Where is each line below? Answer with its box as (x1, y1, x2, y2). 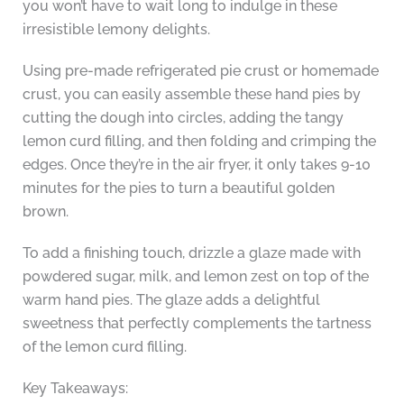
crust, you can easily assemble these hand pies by (22, 86, 361, 104)
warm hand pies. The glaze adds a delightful (22, 291, 320, 309)
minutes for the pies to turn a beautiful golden (22, 179, 335, 197)
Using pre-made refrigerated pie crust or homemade (22, 62, 379, 80)
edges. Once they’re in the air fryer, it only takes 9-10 (22, 156, 371, 174)
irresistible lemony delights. (22, 21, 210, 39)
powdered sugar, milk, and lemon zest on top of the (22, 268, 369, 286)
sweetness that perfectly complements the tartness (22, 315, 372, 333)
